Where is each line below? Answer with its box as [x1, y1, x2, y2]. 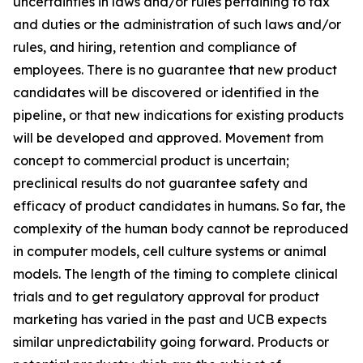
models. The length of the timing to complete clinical [13, 266, 338, 283]
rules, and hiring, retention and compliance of [13, 39, 297, 56]
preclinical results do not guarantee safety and [13, 175, 308, 192]
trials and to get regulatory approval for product [13, 288, 319, 305]
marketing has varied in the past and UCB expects [13, 311, 327, 328]
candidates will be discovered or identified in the [13, 84, 319, 101]
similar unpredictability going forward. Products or [13, 334, 329, 351]
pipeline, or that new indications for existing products [13, 107, 344, 124]
